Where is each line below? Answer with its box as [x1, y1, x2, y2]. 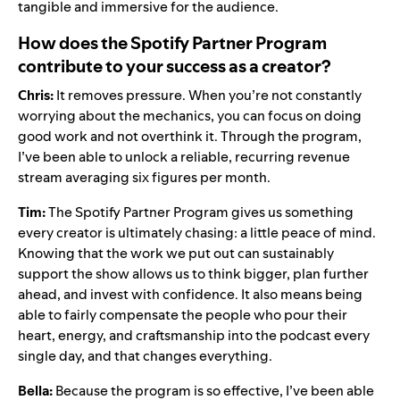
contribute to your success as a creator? [18, 54, 331, 78]
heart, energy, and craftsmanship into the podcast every [18, 325, 370, 345]
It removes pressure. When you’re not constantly [56, 85, 362, 104]
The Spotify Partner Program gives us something [48, 202, 354, 221]
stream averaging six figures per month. [18, 167, 273, 187]
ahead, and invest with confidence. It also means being [18, 284, 362, 304]
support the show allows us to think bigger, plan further [18, 263, 369, 283]
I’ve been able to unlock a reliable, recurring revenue [18, 146, 350, 166]
